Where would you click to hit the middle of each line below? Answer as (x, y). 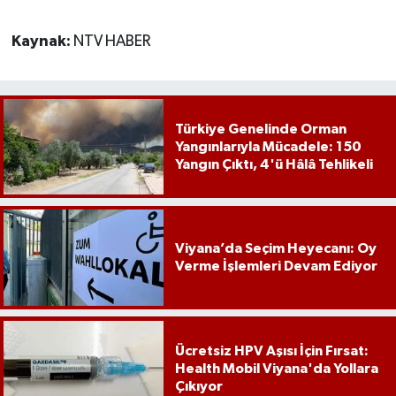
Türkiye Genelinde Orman (260, 129)
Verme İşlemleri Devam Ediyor (276, 267)
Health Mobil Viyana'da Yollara (276, 368)
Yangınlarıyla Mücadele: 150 (268, 146)
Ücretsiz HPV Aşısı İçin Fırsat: (271, 350)
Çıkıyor (198, 386)
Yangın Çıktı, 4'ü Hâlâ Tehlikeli (274, 164)
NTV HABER (111, 41)
